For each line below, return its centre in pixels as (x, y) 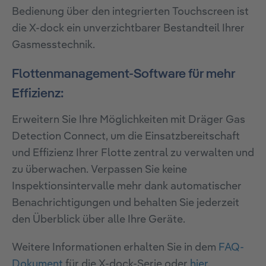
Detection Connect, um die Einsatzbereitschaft (126, 137)
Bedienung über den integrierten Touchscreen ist (130, 12)
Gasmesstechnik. (53, 45)
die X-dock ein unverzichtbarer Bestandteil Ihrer (128, 29)
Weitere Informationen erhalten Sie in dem (115, 248)
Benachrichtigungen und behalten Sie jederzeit (126, 203)
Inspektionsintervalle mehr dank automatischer (127, 187)
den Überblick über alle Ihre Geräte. (99, 220)
